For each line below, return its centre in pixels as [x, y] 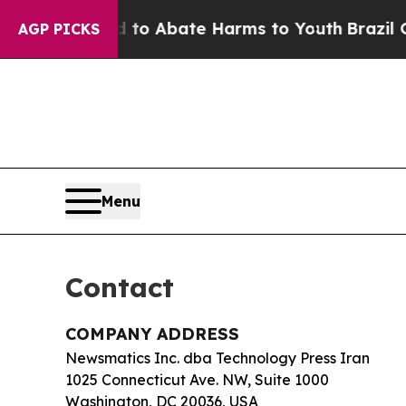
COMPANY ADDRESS [152, 333]
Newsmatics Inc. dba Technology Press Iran [217, 358]
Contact [120, 287]
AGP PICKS [59, 29]
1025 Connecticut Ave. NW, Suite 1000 [197, 379]
